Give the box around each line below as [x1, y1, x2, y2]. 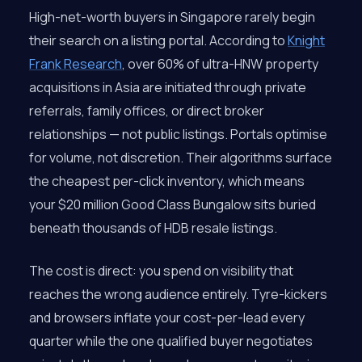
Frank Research [29, 55, 122, 73]
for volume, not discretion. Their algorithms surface [29, 149, 332, 166]
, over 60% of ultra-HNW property [122, 55, 318, 73]
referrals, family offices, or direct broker [29, 102, 264, 120]
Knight [288, 32, 325, 49]
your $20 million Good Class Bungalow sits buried [29, 196, 316, 213]
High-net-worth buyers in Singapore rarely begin [29, 8, 315, 26]
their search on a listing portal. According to [29, 32, 288, 49]
